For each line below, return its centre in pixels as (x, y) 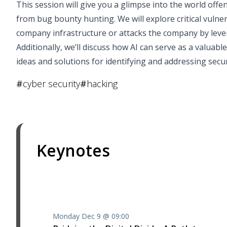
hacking (102, 84)
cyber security (51, 84)
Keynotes (73, 150)
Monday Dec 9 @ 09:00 (91, 216)
